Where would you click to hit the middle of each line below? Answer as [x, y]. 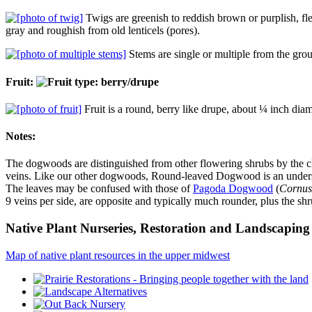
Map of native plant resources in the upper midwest [118, 255]
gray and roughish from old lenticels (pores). [103, 31]
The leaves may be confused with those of [99, 189]
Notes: [21, 136]
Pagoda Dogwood [233, 189]
